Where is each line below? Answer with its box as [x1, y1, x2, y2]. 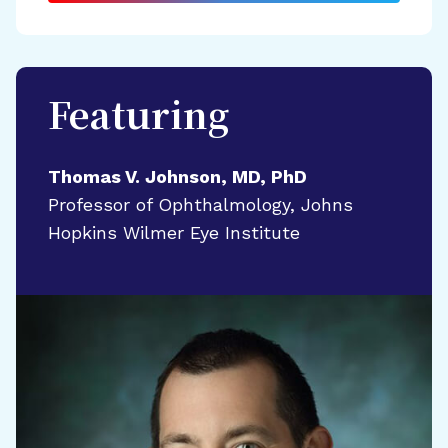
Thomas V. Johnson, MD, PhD [48, 166, 307, 187]
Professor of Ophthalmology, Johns [48, 194, 353, 215]
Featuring [48, 99, 229, 139]
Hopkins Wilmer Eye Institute [48, 222, 300, 243]
